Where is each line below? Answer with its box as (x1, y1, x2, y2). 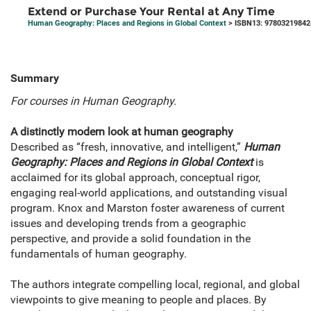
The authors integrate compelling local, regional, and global (10, 278, 300, 292)
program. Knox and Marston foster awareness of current (10, 201, 285, 215)
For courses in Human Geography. (10, 94, 176, 108)
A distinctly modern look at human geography (10, 125, 233, 139)
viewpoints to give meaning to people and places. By (10, 293, 267, 307)
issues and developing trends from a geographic (10, 217, 246, 230)
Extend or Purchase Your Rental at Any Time (28, 5, 275, 19)
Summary (10, 72, 59, 85)
